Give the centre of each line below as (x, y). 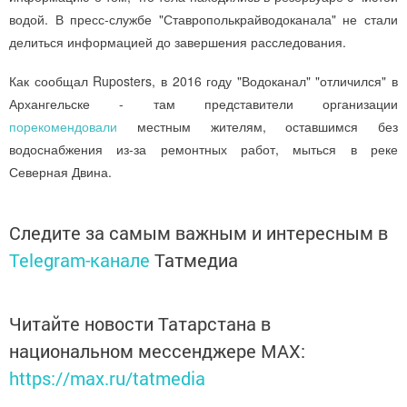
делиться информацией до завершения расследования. (178, 42)
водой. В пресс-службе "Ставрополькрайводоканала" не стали (203, 20)
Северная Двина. (60, 171)
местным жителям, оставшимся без (258, 126)
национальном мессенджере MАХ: (157, 350)
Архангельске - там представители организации (203, 103)
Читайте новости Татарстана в (140, 323)
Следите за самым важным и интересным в (199, 232)
